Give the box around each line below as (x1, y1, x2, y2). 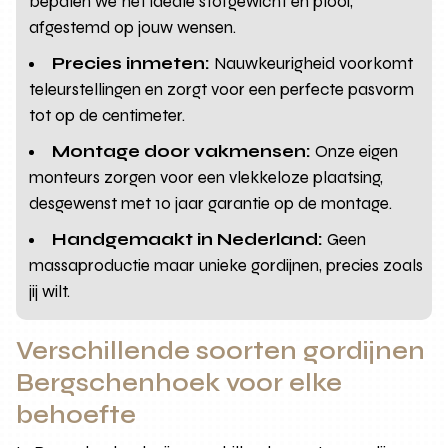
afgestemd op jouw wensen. (29, 16, 237, 38)
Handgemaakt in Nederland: (52, 228, 324, 250)
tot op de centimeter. (29, 104, 186, 126)
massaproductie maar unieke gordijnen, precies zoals (29, 254, 424, 276)
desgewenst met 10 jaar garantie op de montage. (29, 192, 393, 214)
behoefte (16, 399, 137, 430)
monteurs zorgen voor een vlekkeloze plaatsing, (29, 166, 384, 188)
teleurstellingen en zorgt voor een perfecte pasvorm (29, 78, 415, 100)
